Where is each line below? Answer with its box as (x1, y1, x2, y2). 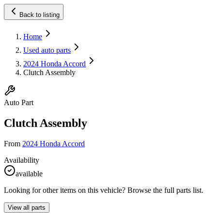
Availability (4, 155, 39, 164)
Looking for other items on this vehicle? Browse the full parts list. (4, 186, 203, 194)
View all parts (8, 203, 46, 211)
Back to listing (19, 11, 60, 18)
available (15, 169, 43, 178)
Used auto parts (23, 46, 71, 54)
